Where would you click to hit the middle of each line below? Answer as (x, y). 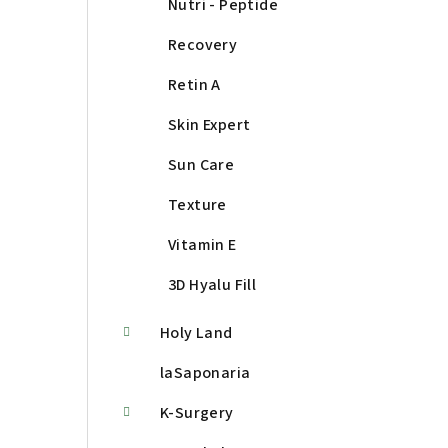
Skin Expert (209, 125)
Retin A (194, 85)
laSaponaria (205, 373)
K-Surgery (197, 413)
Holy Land (196, 333)
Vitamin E (202, 245)
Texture (197, 205)
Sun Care (201, 165)
